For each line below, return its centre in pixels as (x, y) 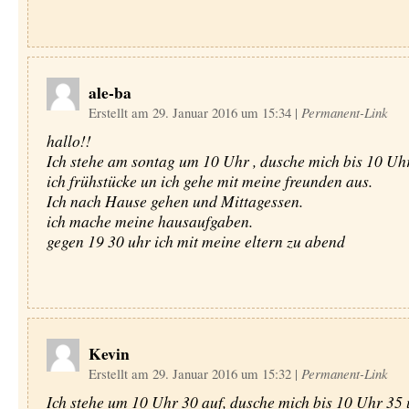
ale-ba (110, 92)
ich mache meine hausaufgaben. (149, 221)
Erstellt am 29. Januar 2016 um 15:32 (191, 373)
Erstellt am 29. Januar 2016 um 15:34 (191, 112)
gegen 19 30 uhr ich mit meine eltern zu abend (195, 241)
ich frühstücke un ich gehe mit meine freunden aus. (209, 181)
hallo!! (68, 141)
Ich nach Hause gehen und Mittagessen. (174, 201)
